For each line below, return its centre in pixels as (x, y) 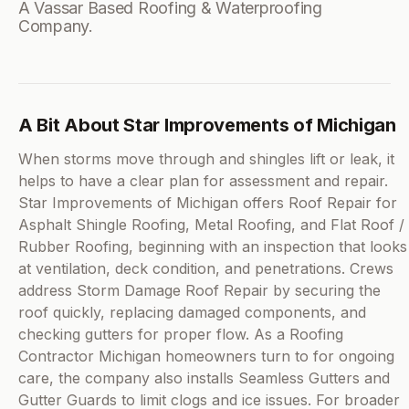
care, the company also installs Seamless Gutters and (204, 378)
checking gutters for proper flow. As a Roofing (181, 335)
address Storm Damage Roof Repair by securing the (199, 291)
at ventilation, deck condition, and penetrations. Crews (206, 269)
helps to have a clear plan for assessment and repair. (203, 181)
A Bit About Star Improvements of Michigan (207, 126)
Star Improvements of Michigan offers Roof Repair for (208, 203)
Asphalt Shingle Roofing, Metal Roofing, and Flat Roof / (211, 225)
